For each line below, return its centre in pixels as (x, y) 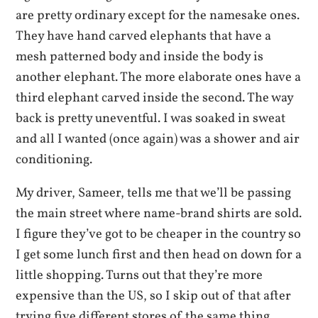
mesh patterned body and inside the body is (140, 56)
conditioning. (54, 159)
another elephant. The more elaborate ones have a (159, 77)
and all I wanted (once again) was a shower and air (158, 139)
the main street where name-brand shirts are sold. (159, 214)
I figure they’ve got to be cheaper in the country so (159, 235)
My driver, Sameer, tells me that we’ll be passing (154, 193)
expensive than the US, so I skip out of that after (154, 296)
